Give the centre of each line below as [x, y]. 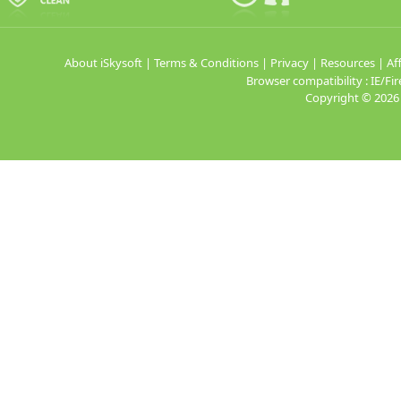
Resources [348, 63]
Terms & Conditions [206, 63]
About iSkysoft [103, 63]
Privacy [290, 63]
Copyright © [339, 98]
